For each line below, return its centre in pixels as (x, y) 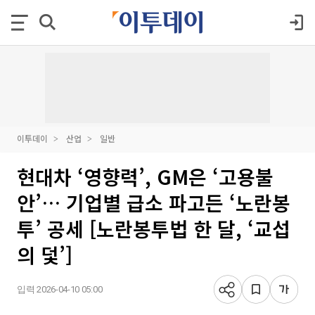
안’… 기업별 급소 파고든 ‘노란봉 (154, 202)
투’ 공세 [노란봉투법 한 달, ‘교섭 (154, 229)
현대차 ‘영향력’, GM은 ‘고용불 (145, 176)
